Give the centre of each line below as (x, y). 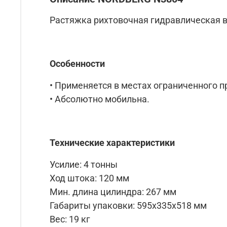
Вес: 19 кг (70, 219)
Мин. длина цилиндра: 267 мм (113, 192)
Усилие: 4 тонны (84, 164)
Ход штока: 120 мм (89, 178)
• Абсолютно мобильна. (100, 99)
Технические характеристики (112, 142)
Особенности (77, 63)
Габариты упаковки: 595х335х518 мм (128, 205)
